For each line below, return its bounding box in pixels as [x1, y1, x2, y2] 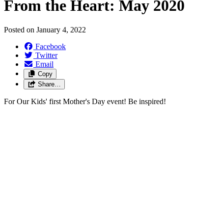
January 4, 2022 [36, 25, 86, 34]
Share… [37, 80, 61, 88]
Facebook [35, 42, 66, 51]
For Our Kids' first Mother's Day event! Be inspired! [4, 97, 166, 106]
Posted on [4, 25, 36, 34]
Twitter [35, 51, 57, 59]
